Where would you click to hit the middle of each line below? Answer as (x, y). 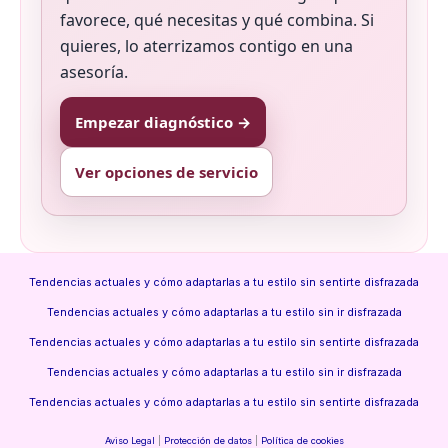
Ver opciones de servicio (166, 172)
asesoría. (94, 72)
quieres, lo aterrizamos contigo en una (206, 46)
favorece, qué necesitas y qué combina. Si (217, 20)
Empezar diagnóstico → (163, 122)
